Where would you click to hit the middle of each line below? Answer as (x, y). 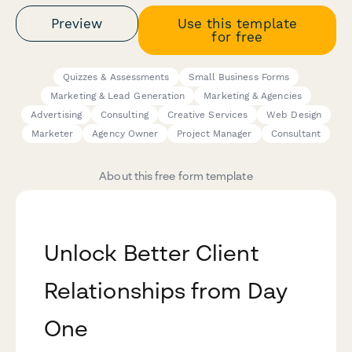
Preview (77, 23)
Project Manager (214, 134)
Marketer (52, 134)
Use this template (237, 23)
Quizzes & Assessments (116, 77)
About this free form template (176, 176)
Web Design (294, 115)
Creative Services (207, 115)
